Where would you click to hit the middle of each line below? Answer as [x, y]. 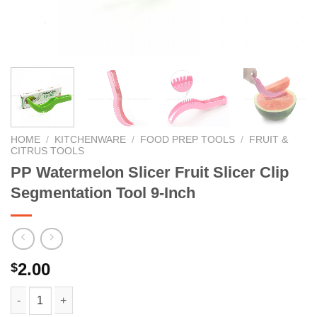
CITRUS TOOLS [47, 151]
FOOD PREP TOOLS [188, 139]
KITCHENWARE [91, 139]
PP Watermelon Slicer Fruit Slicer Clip [150, 172]
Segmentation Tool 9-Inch [103, 192]
